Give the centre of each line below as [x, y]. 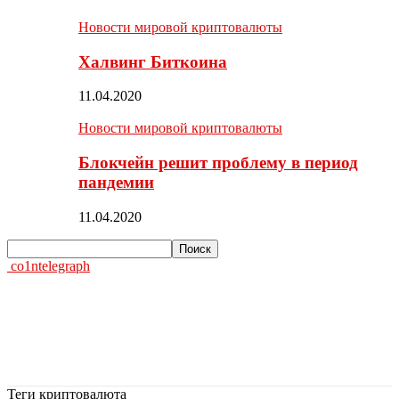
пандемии [116, 183]
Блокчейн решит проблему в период [218, 163]
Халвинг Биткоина [153, 61]
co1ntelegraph [50, 265]
